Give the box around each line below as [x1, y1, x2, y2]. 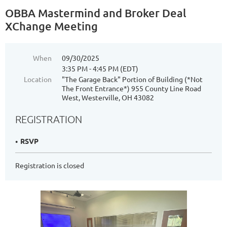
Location [24, 74, 52, 84]
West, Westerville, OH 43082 [62, 93, 154, 102]
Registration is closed [15, 161, 84, 170]
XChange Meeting [5, 19, 98, 33]
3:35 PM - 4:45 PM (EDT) [62, 64, 138, 73]
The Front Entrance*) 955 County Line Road [62, 84, 201, 93]
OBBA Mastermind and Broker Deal [5, 6, 186, 20]
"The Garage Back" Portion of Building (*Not [62, 74, 203, 84]
